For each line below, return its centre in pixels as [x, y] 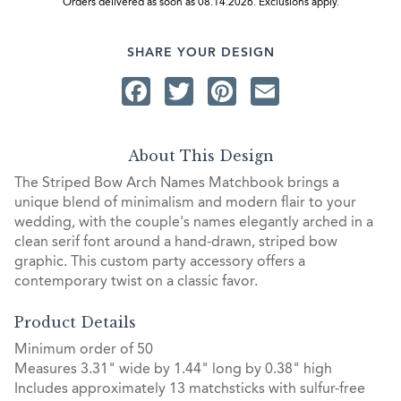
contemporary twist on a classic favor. [136, 282]
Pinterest [293, 91]
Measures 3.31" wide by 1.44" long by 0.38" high [173, 369]
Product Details [75, 322]
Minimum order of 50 [84, 350]
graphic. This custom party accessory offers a [160, 263]
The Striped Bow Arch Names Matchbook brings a [177, 184]
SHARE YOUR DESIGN [200, 52]
